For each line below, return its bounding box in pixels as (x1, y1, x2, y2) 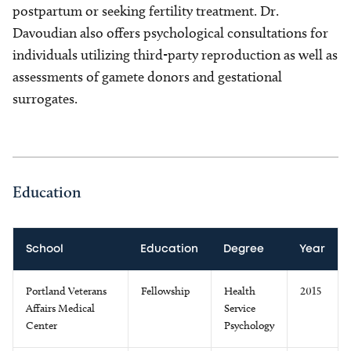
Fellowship (141, 284, 190, 298)
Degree (223, 244, 264, 254)
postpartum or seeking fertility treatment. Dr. (13, 2, 279, 20)
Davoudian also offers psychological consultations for (13, 24, 328, 42)
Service (224, 302, 255, 315)
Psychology (224, 319, 274, 332)
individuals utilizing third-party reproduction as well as (13, 46, 338, 63)
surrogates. (13, 90, 78, 107)
